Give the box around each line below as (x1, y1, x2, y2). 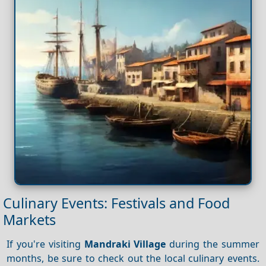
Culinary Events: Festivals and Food (3, 194, 230, 213)
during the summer (166, 237, 259, 251)
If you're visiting (7, 237, 84, 251)
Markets (3, 210, 56, 230)
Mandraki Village (84, 237, 166, 251)
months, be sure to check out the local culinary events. (7, 251, 259, 265)
